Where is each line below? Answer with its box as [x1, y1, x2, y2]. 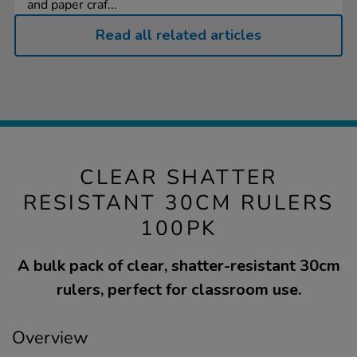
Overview [12, 325, 88, 350]
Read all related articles [96, 25, 261, 45]
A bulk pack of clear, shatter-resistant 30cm [17, 254, 340, 277]
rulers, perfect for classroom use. [56, 278, 301, 300]
